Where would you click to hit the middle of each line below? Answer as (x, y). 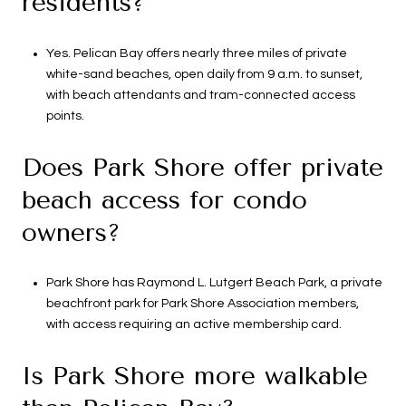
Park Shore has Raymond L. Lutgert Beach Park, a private (214, 283)
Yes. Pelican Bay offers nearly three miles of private (196, 53)
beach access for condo (164, 199)
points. (65, 116)
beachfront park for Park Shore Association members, (202, 304)
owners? (71, 232)
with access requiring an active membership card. (193, 325)
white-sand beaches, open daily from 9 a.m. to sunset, (204, 74)
